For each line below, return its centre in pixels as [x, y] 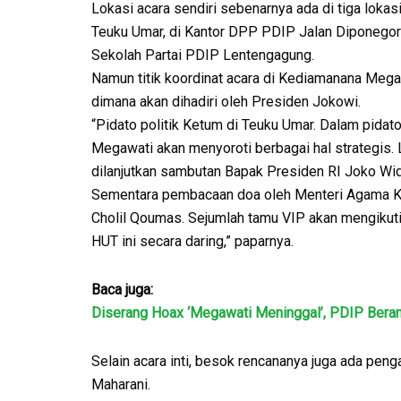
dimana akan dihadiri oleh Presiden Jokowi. [226, 101]
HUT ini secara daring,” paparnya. [192, 241]
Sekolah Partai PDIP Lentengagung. [203, 55]
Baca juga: [122, 289]
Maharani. [121, 384]
